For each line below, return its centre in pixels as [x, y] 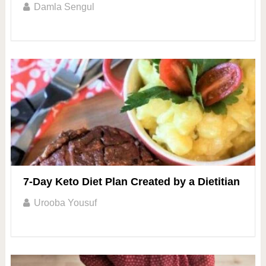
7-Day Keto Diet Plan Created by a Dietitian [131, 181]
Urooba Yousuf [65, 202]
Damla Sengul [64, 7]
